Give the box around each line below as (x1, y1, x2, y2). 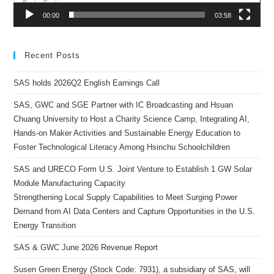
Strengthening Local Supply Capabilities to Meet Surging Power (13, 192, 238, 202)
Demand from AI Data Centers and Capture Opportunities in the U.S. (13, 206, 256, 216)
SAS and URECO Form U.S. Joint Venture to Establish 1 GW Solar (13, 164, 253, 174)
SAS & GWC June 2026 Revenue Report (13, 242, 158, 252)
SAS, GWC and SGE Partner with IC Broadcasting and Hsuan (13, 100, 234, 109)
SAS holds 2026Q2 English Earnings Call (13, 78, 160, 87)
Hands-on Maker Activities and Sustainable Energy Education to (13, 128, 241, 138)
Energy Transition (13, 220, 76, 230)
